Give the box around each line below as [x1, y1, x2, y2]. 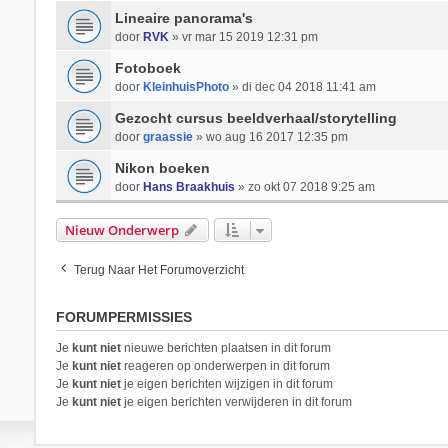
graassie [142, 130, 193, 144]
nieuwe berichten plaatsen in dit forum [120, 341, 331, 355]
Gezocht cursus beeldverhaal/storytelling [114, 110, 397, 126]
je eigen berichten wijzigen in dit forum [120, 377, 333, 391]
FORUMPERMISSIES [55, 309, 192, 325]
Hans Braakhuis [142, 180, 235, 194]
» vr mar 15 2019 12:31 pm [168, 30, 318, 44]
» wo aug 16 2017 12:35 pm [192, 130, 348, 144]
